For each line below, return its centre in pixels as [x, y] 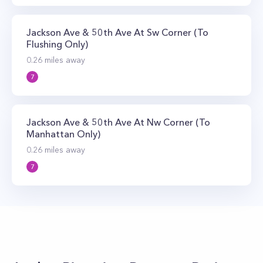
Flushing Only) [57, 44]
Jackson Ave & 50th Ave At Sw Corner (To [117, 32]
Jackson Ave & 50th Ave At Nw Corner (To [118, 122]
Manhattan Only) [63, 134]
